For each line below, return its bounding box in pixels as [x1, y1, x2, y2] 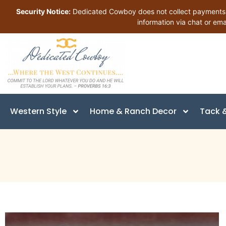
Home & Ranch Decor [90, 105, 177, 117]
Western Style [10, 105, 67, 117]
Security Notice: [16, 7, 71, 16]
